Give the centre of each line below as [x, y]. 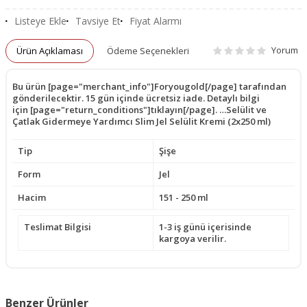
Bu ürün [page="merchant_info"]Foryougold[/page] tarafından [149, 86]
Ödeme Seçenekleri [148, 50]
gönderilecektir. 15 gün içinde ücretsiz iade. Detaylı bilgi [136, 98]
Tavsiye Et [98, 21]
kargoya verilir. [193, 238]
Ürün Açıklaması [50, 50]
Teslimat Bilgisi [58, 226]
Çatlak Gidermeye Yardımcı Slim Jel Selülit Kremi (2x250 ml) [142, 121]
